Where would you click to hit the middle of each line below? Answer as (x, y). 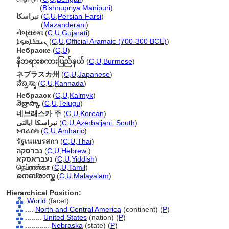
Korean (92, 113)
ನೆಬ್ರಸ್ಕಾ (26, 83)
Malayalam (91, 176)
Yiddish (83, 159)
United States (65, 217)
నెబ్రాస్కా (28, 103)
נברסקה (29, 151)
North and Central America (78, 209)
